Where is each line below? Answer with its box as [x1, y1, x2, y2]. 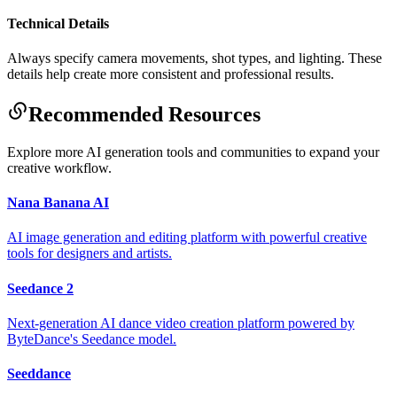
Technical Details [7, 15, 109, 31]
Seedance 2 [7, 280, 74, 296]
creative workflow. [7, 160, 112, 175]
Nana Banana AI [7, 195, 109, 211]
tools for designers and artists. [7, 245, 172, 261]
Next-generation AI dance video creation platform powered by [7, 315, 354, 331]
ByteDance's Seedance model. [7, 331, 176, 346]
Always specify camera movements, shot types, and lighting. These [7, 50, 382, 66]
